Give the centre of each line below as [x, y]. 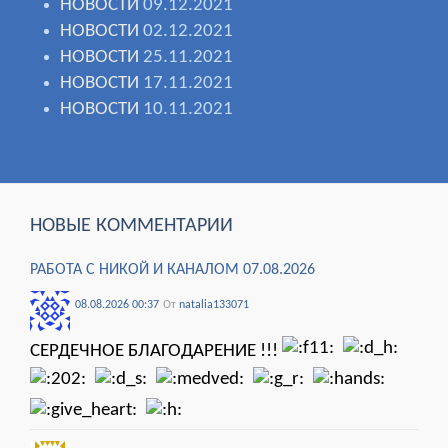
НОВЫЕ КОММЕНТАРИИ [131, 226]
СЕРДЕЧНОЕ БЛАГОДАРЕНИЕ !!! [156, 352]
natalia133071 [214, 305]
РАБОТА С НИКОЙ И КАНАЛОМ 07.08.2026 [172, 270]
